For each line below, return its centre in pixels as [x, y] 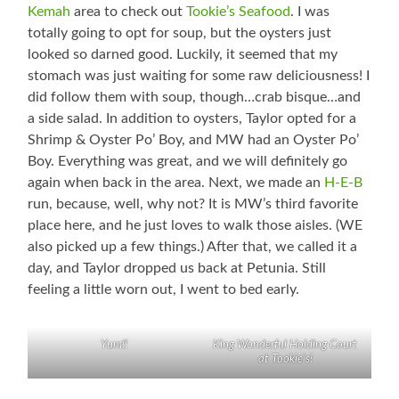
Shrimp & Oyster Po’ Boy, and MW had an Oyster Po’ [194, 140]
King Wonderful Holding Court [285, 346]
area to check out [129, 12]
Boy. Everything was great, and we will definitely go [188, 162]
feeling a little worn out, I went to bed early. [164, 290]
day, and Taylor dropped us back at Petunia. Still [177, 269]
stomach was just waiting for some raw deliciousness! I [199, 76]
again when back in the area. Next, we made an [176, 183]
